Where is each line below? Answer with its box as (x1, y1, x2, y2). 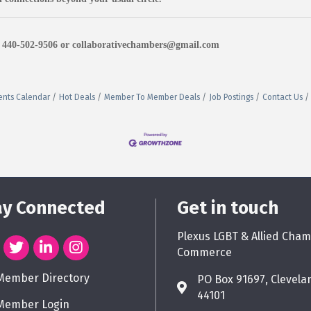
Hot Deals (59, 92, 95, 102)
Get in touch (177, 197, 278, 219)
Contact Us (262, 92, 303, 102)
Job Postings (209, 92, 253, 102)
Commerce (177, 246, 232, 260)
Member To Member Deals (104, 92, 200, 102)
